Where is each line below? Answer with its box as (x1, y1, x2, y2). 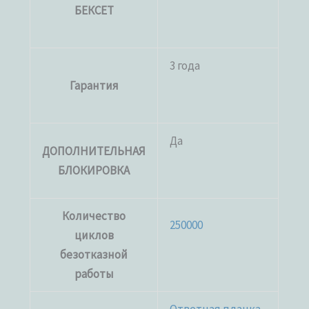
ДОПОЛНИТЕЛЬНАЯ (42, 143, 146, 159)
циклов (74, 228, 114, 243)
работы (74, 266, 114, 282)
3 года (170, 58, 201, 74)
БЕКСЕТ (74, 3, 114, 19)
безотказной (60, 247, 128, 263)
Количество (62, 208, 126, 224)
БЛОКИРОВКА (58, 163, 130, 179)
